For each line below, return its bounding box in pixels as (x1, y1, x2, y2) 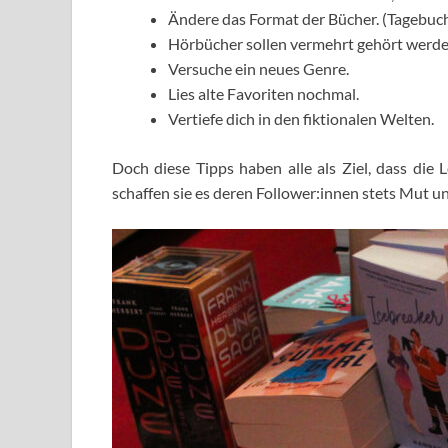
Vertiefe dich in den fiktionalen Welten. (168, 109, 434, 129)
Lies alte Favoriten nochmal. (168, 84, 359, 104)
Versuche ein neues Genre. (168, 59, 349, 79)
